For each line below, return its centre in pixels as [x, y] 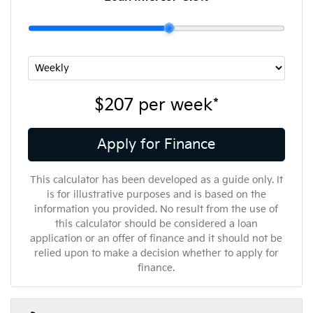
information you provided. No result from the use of [156, 209]
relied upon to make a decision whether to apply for [156, 253]
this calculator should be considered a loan [156, 224]
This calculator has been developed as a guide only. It [156, 180]
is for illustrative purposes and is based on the [156, 194]
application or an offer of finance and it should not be [156, 238]
